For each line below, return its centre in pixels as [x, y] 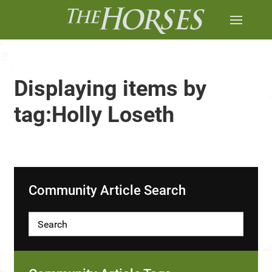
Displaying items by [110, 89]
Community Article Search [107, 190]
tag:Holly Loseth [94, 115]
